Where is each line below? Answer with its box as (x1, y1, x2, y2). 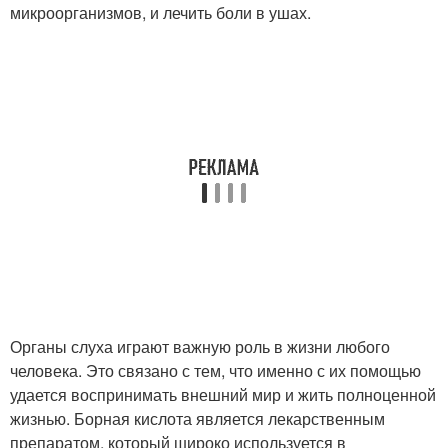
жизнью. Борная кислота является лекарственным (10, 407, 385, 430)
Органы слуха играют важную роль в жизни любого (10, 335, 390, 358)
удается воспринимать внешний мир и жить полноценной (10, 383, 436, 406)
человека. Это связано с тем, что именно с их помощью (10, 359, 421, 382)
